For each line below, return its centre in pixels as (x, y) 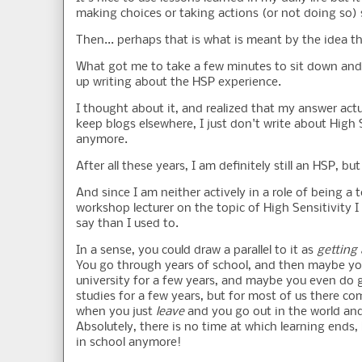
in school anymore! (128, 343)
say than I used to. (127, 224)
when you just (116, 312)
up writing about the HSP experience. (179, 83)
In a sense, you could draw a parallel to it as (196, 251)
